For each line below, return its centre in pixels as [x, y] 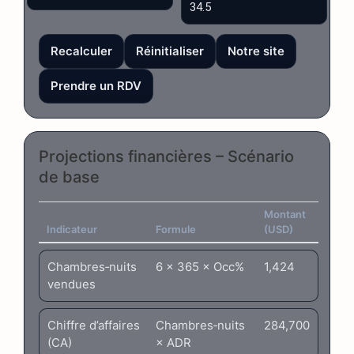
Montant [285, 215]
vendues [72, 284]
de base [69, 177]
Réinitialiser [170, 51]
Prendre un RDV [96, 86]
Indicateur [72, 230]
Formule [176, 230]
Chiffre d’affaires [94, 326]
